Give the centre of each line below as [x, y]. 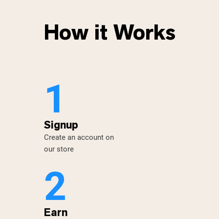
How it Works [109, 33]
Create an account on [79, 138]
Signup [61, 125]
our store [59, 149]
